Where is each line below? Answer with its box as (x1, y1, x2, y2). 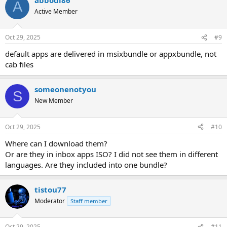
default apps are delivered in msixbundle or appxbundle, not (5, 49, 216, 59)
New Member (34, 96, 73, 105)
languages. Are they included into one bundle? (5, 159, 167, 170)
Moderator (34, 196, 65, 205)
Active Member (34, 7, 78, 16)
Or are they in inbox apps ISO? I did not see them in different (5, 148, 218, 159)
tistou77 (34, 184, 66, 195)
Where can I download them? (5, 138, 107, 148)
